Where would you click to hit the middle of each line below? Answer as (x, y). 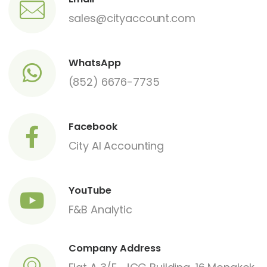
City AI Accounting (116, 145)
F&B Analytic (100, 209)
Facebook (93, 126)
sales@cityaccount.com (132, 18)
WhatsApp (94, 63)
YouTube (90, 190)
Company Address (114, 248)
